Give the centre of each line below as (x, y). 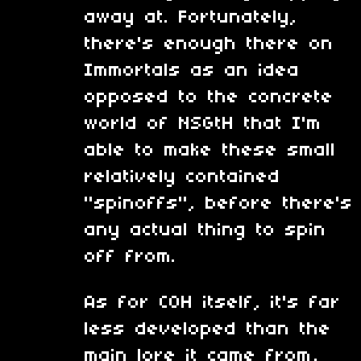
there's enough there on (209, 45)
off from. (131, 257)
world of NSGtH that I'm (203, 124)
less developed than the (208, 330)
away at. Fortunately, (191, 18)
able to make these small (210, 151)
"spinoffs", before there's (219, 204)
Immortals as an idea (192, 71)
